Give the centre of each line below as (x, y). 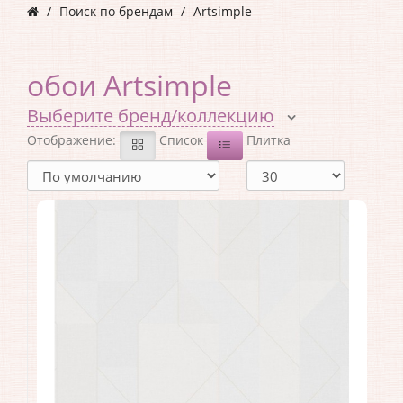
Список (181, 140)
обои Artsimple (130, 85)
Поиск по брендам (116, 12)
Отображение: (73, 140)
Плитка (269, 140)
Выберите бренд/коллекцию (151, 116)
